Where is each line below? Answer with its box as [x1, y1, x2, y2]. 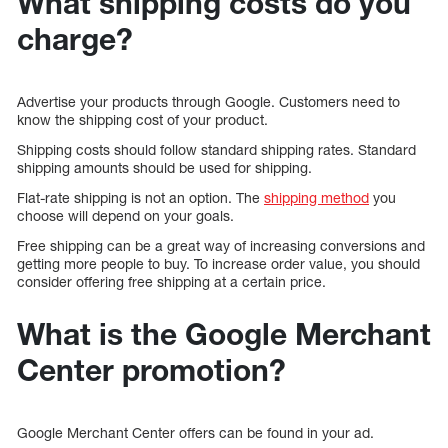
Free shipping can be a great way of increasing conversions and [17, 237, 425, 255]
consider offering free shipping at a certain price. [17, 273, 326, 291]
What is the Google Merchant [17, 316, 431, 353]
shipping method [264, 189, 369, 207]
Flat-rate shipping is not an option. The [17, 189, 264, 207]
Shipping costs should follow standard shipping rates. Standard [17, 141, 416, 159]
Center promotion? [17, 352, 286, 389]
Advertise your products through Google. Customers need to [17, 93, 400, 111]
